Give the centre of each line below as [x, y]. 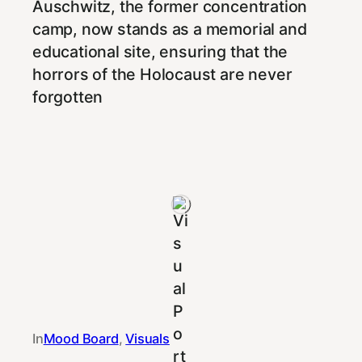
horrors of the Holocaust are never [162, 75]
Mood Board [81, 339]
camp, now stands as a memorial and [170, 29]
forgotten [68, 97]
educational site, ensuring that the [160, 52]
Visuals [147, 339]
